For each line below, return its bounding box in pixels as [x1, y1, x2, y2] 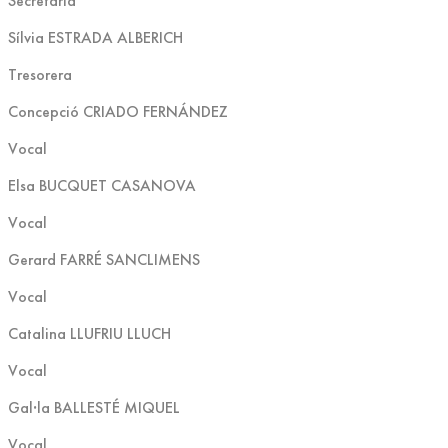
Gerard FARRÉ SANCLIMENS [8, 248, 200, 270]
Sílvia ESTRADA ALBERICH [8, 26, 183, 48]
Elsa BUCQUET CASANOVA [8, 174, 196, 196]
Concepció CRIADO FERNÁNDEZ [8, 100, 228, 122]
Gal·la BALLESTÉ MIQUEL [8, 396, 180, 418]
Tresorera [8, 63, 72, 85]
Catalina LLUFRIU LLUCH [8, 322, 171, 344]
